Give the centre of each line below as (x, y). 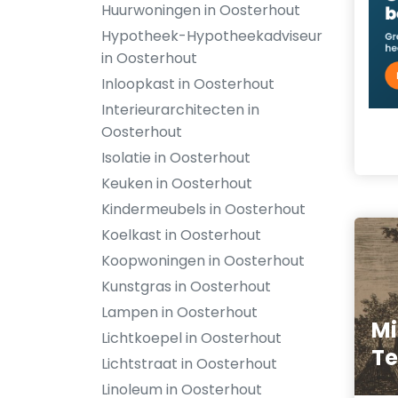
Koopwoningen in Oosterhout (203, 261)
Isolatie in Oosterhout (176, 158)
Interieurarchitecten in (180, 110)
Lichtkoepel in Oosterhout (191, 338)
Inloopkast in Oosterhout (188, 84)
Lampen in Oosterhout (179, 312)
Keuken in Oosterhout (177, 183)
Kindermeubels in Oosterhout (203, 209)
